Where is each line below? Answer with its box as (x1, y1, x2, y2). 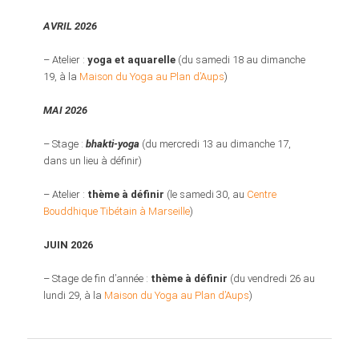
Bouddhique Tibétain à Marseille (43, 205, 191, 218)
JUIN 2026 (43, 239, 94, 252)
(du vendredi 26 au (228, 272, 316, 285)
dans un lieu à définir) (43, 155, 143, 167)
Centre (247, 188, 277, 201)
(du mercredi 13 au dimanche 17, (139, 138, 292, 151)
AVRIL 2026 (43, 19, 98, 32)
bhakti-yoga (86, 138, 140, 151)
